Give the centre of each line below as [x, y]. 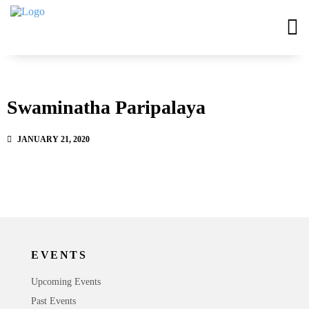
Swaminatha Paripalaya [106, 107]
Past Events [53, 301]
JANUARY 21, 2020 [53, 139]
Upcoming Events [66, 281]
